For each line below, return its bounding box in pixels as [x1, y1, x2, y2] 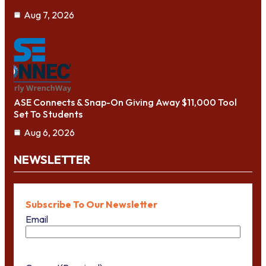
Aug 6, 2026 [24, 126, 75, 139]
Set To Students [14, 108, 83, 121]
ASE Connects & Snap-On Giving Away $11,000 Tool [14, 96, 237, 109]
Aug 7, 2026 [24, 9, 74, 21]
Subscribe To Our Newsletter [26, 198, 157, 211]
